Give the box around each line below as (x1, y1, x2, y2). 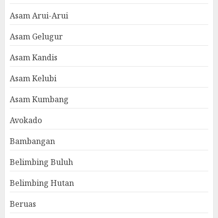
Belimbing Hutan (10, 178, 74, 189)
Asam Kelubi (10, 73, 56, 84)
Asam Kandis (10, 52, 57, 63)
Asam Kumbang (10, 94, 69, 105)
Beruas (10, 199, 36, 210)
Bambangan (10, 136, 55, 147)
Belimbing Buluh (10, 157, 73, 168)
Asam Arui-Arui (10, 10, 68, 21)
